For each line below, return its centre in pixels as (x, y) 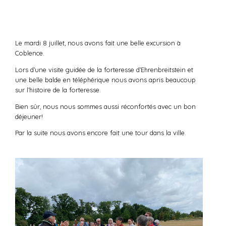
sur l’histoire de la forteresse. (58, 90)
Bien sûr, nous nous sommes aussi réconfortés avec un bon (105, 106)
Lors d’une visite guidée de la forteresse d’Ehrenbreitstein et (104, 69)
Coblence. (30, 53)
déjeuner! (29, 116)
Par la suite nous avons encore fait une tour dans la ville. (101, 133)
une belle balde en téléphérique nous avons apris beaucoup (105, 79)
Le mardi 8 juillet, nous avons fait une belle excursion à (98, 43)
